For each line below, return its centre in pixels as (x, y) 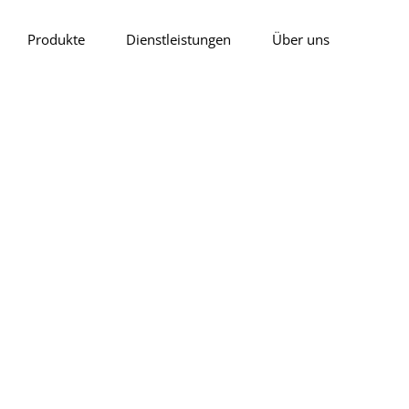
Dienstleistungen (178, 39)
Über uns (301, 39)
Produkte (56, 39)
